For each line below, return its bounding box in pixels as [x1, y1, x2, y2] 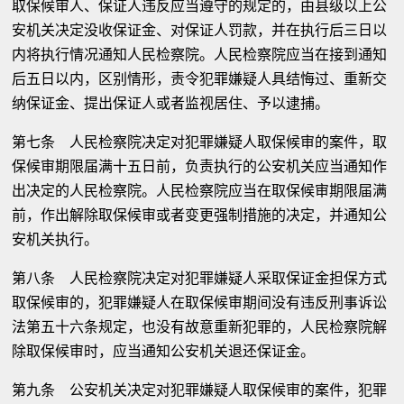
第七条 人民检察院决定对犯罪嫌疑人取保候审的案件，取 [12, 133, 388, 151]
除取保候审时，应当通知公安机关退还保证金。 [12, 343, 316, 360]
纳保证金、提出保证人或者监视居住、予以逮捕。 [12, 95, 330, 112]
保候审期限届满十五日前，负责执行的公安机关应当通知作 [12, 158, 388, 175]
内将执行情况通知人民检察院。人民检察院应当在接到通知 [12, 46, 388, 63]
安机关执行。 [12, 231, 99, 248]
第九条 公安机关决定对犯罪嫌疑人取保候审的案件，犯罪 [12, 381, 388, 399]
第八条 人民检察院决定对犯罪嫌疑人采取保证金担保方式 [12, 270, 388, 287]
